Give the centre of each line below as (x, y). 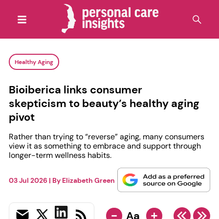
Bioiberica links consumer (75, 89)
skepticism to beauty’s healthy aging (104, 103)
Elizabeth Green (88, 180)
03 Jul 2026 (28, 180)
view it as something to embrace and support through (105, 146)
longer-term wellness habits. (60, 155)
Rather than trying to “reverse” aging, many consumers (106, 136)
